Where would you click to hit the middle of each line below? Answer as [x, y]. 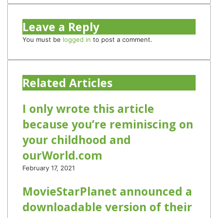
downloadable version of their [107, 207]
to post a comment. [122, 39]
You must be [43, 39]
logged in [77, 39]
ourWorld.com [62, 155]
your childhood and [77, 140]
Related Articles [67, 83]
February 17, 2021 [49, 168]
